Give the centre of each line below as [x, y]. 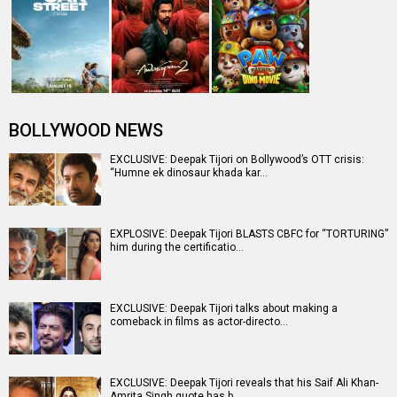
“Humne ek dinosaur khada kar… [189, 173]
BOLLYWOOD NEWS [86, 131]
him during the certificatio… [177, 248]
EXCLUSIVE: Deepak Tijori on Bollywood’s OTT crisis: [237, 160]
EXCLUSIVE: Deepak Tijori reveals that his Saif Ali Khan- [244, 383]
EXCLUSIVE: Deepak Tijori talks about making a [224, 309]
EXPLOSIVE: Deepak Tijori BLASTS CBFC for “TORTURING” [249, 234]
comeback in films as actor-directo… [199, 322]
